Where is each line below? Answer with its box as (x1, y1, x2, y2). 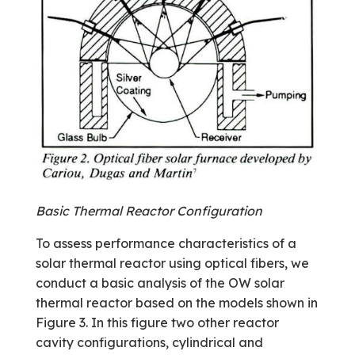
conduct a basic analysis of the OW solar (35, 275, 284, 292)
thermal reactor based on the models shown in (35, 295, 318, 311)
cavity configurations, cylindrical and (35, 334, 263, 351)
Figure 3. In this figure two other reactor (35, 315, 279, 331)
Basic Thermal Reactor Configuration (35, 203, 262, 219)
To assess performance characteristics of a (35, 235, 296, 252)
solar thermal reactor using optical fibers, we (35, 255, 309, 272)
